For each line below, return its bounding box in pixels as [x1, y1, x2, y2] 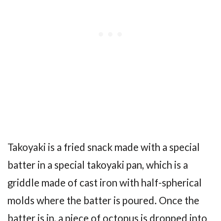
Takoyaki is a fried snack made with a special [7, 141, 200, 153]
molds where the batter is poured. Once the [7, 194, 199, 206]
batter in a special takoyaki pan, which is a [7, 158, 188, 171]
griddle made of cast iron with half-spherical [7, 176, 202, 188]
